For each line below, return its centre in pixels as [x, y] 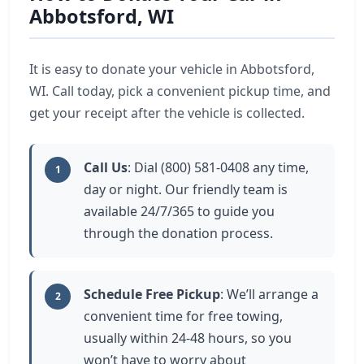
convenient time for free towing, [183, 316]
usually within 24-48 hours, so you [188, 338]
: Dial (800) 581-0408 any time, [218, 167]
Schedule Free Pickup [152, 294]
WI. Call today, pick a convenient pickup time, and [180, 91]
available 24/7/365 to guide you [179, 211]
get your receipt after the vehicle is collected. [167, 113]
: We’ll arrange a [269, 294]
